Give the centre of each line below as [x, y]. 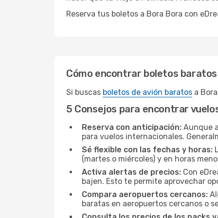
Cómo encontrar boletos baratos [142, 73]
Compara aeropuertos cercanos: [145, 194]
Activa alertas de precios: [131, 172]
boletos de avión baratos [147, 92]
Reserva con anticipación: [132, 127]
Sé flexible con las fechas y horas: [147, 150]
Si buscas [84, 92]
